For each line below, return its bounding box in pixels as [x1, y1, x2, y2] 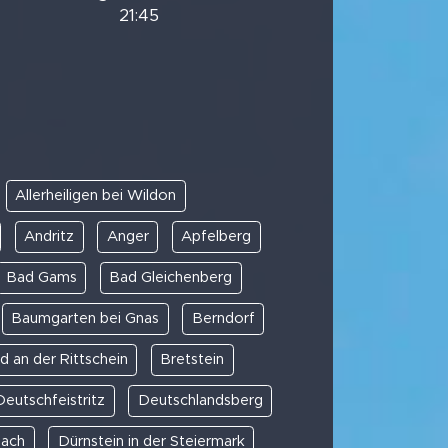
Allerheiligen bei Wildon [15, 187, 177, 203]
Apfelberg [181, 228, 252, 244]
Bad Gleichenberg [109, 269, 233, 285]
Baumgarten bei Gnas [11, 310, 160, 326]
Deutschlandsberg [137, 392, 263, 408]
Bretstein [160, 351, 224, 367]
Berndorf [191, 310, 255, 326]
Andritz [24, 228, 75, 244]
